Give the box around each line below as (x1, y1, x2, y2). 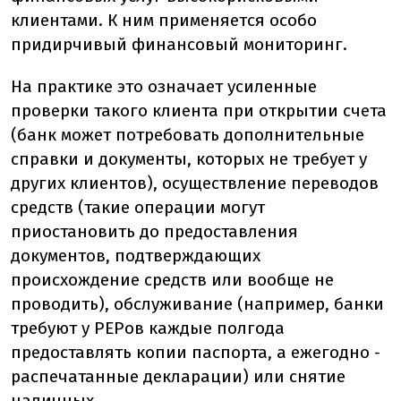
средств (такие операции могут (11, 196, 265, 218)
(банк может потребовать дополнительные (11, 124, 364, 145)
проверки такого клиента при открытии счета (11, 99, 387, 121)
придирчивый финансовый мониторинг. (11, 33, 347, 55)
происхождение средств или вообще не (11, 269, 334, 290)
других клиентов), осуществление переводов (11, 172, 379, 193)
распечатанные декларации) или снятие (11, 365, 346, 387)
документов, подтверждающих (11, 244, 260, 266)
